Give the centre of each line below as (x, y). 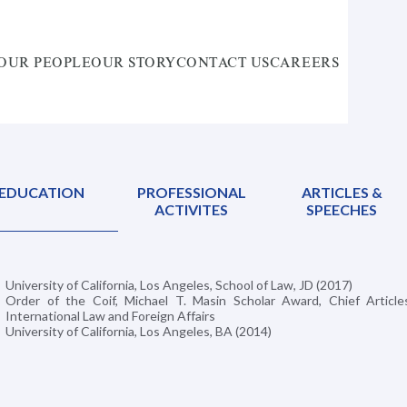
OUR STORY (134, 61)
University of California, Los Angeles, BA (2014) (139, 331)
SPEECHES (342, 209)
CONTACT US (223, 61)
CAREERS (304, 61)
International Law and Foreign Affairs (110, 316)
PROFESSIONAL (191, 192)
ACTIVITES (192, 209)
